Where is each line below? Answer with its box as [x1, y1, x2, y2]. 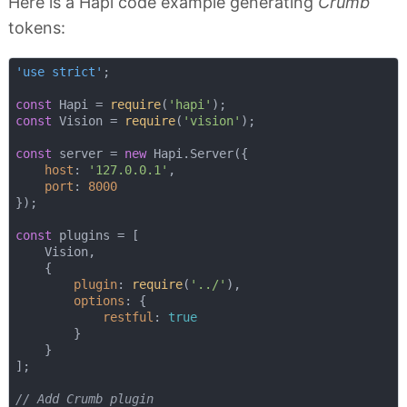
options [73, 293, 124, 309]
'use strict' [15, 65, 103, 80]
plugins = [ [51, 228, 139, 243]
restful [102, 310, 154, 325]
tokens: [8, 17, 65, 37]
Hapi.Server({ [145, 146, 248, 162]
